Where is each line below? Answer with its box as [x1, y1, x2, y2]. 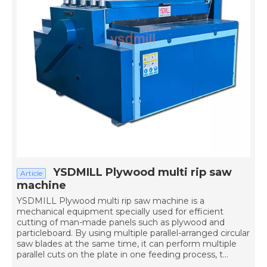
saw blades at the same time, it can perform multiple [17, 238, 237, 249]
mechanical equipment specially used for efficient [17, 206, 223, 217]
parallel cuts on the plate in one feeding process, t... [17, 249, 228, 260]
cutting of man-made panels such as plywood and [17, 217, 225, 228]
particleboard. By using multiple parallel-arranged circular [17, 228, 250, 238]
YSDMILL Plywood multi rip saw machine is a [17, 195, 204, 206]
